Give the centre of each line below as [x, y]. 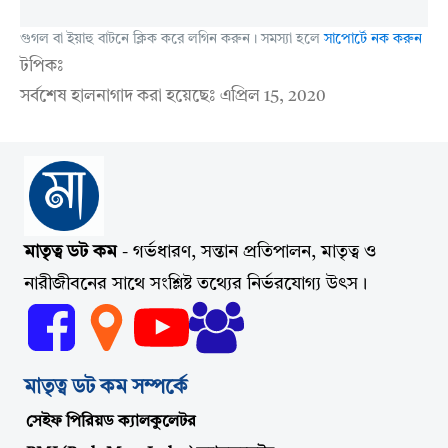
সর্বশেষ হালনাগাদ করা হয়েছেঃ [120, 96]
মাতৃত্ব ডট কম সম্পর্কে [106, 387]
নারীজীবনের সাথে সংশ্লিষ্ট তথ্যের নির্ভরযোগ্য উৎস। [196, 284]
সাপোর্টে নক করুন [373, 39]
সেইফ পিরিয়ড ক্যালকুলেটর [111, 421]
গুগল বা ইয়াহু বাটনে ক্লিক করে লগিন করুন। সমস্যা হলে [172, 39]
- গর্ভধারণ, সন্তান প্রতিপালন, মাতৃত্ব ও [247, 252]
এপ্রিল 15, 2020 [273, 96]
